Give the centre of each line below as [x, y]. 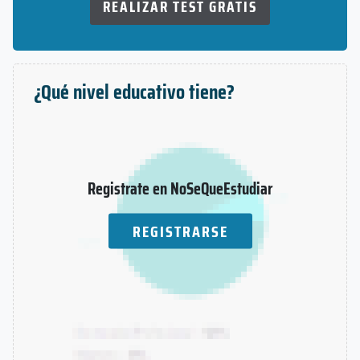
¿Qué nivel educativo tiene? [134, 91]
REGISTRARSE [180, 231]
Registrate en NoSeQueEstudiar [180, 188]
